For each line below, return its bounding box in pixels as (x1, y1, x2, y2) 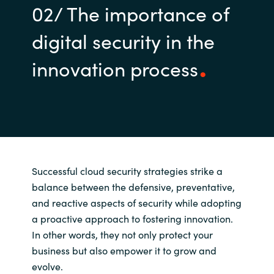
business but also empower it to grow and (31, 243, 217, 257)
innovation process (31, 54, 198, 82)
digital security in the (31, 26, 215, 54)
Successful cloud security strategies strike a (31, 163, 223, 177)
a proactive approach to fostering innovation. (31, 211, 233, 225)
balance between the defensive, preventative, (31, 179, 235, 193)
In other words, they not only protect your (31, 227, 213, 241)
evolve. (31, 259, 63, 273)
